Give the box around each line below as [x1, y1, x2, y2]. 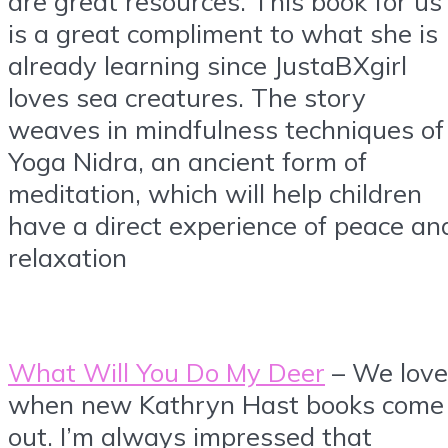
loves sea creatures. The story [8, 80, 366, 113]
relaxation [8, 240, 127, 273]
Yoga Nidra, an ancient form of [8, 144, 367, 177]
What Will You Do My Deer [8, 355, 325, 388]
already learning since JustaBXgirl [8, 48, 407, 81]
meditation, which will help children [8, 176, 422, 209]
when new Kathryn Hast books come [8, 387, 444, 420]
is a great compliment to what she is [8, 16, 438, 49]
